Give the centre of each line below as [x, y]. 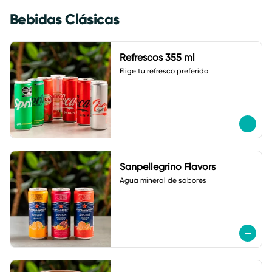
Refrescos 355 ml [157, 57]
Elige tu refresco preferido [164, 71]
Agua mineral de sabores [163, 180]
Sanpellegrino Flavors [167, 167]
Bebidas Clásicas [65, 19]
